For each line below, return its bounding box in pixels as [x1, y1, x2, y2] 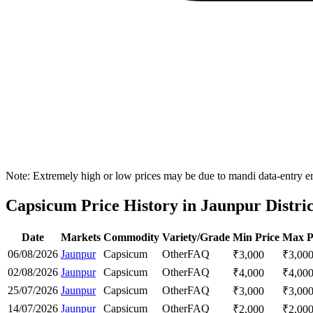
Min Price [233, 231, 279, 243]
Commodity [103, 231, 159, 243]
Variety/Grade [162, 231, 230, 243]
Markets [61, 231, 101, 243]
